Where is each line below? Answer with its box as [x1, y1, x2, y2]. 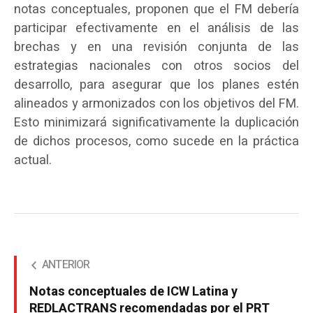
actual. [14, 150, 52, 170]
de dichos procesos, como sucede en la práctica [14, 131, 299, 151]
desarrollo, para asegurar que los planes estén [14, 75, 299, 94]
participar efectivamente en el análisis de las [14, 18, 299, 38]
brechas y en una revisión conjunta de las [14, 37, 299, 57]
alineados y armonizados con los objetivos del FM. [14, 94, 299, 113]
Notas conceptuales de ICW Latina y [29, 282, 238, 301]
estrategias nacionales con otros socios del [14, 56, 299, 75]
